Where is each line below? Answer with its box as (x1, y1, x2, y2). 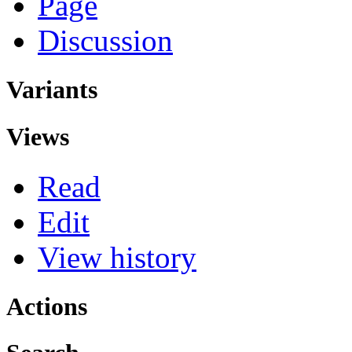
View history (38, 240, 196, 274)
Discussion (38, 24, 173, 58)
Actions (6, 291, 87, 321)
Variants (6, 75, 97, 104)
